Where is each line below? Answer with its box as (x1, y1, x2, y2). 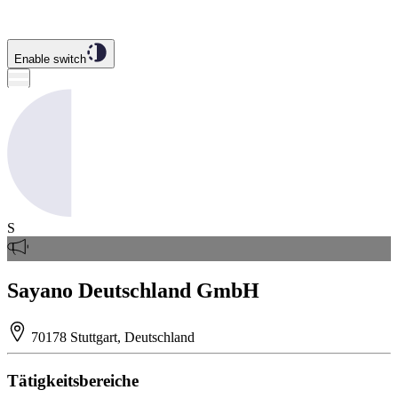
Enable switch (14, 52, 86, 66)
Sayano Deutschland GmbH (7, 278, 259, 302)
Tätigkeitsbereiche (7, 370, 139, 390)
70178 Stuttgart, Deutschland (28, 329, 195, 345)
